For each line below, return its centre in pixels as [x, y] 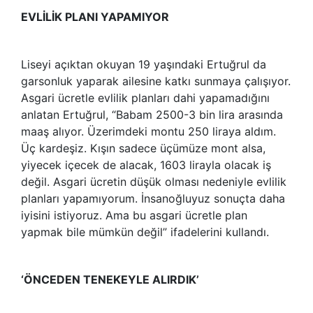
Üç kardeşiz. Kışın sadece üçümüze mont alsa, [143, 148]
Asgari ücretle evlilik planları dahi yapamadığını [145, 97]
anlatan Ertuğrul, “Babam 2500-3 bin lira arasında [152, 114]
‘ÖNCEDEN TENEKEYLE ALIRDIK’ [110, 279]
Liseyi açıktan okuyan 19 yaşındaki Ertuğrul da [144, 64]
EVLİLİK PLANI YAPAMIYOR [95, 16]
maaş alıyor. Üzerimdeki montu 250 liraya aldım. [148, 131]
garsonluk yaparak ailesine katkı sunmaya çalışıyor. [156, 81]
